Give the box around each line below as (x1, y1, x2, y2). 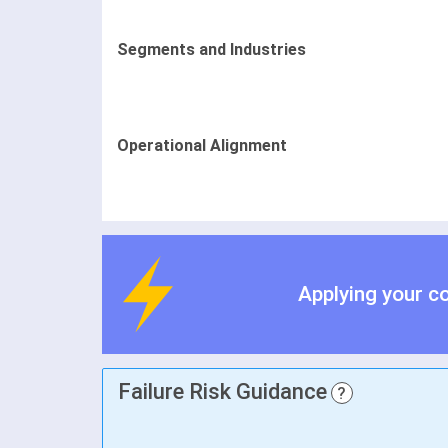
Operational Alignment (117, 135, 287, 155)
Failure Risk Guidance (118, 379, 327, 405)
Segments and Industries (117, 39, 306, 59)
